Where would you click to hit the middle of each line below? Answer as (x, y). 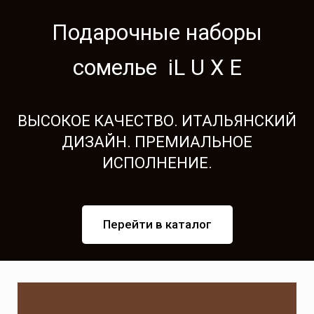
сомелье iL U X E (157, 68)
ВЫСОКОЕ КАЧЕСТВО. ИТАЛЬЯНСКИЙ (157, 121)
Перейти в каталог (157, 225)
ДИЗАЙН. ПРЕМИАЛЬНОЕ (157, 142)
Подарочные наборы (157, 33)
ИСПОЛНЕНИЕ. (157, 163)
